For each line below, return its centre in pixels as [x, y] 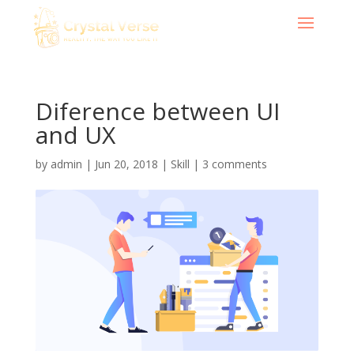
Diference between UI [157, 111]
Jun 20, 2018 [126, 164]
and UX [75, 135]
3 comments [234, 164]
